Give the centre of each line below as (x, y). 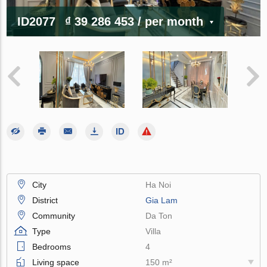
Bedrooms (52, 246)
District (45, 200)
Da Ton (159, 215)
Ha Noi (159, 184)
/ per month (171, 21)
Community (54, 215)
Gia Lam (162, 200)
